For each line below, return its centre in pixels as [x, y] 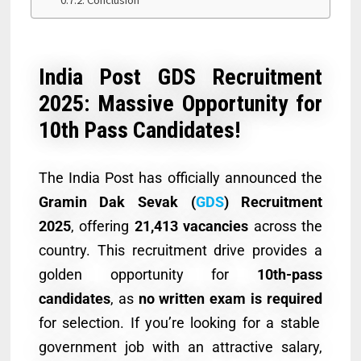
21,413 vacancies [191, 226]
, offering [102, 226]
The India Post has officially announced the [180, 177]
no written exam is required [230, 298]
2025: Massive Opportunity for [180, 103]
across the [286, 226]
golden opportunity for [148, 274]
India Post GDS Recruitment [180, 77]
